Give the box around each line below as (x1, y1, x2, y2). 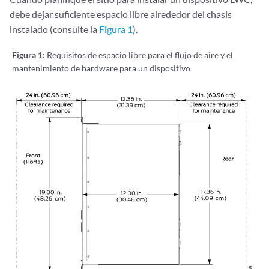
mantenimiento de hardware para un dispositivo (12, 63, 190, 74)
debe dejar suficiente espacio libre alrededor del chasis (10, 8, 232, 20)
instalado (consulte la (10, 23, 99, 35)
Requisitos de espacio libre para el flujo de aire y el (47, 50, 233, 61)
